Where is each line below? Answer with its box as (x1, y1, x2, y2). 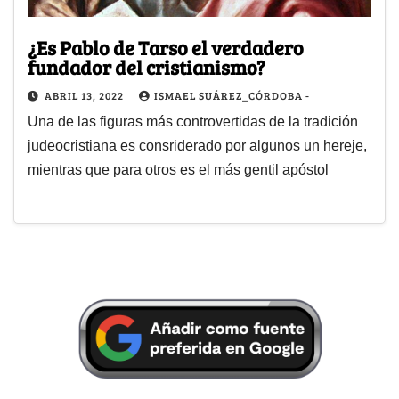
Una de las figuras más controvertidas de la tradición (28, 114, 358, 130)
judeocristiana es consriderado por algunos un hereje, (28, 138, 367, 154)
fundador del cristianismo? (28, 53, 265, 81)
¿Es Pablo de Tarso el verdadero (28, 34, 304, 61)
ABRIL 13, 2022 (45, 88, 126, 103)
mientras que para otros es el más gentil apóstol (28, 162, 329, 178)
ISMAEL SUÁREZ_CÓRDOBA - (154, 88, 310, 103)
